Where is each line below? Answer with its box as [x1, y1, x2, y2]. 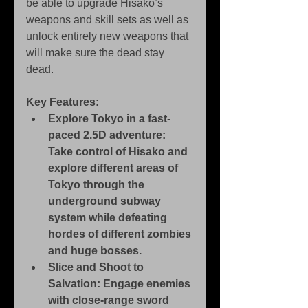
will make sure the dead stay [26, 47, 167, 59]
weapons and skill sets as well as [26, 14, 191, 26]
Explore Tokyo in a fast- [48, 113, 170, 125]
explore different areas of [48, 162, 181, 175]
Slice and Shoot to [48, 261, 146, 274]
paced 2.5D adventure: [48, 129, 168, 142]
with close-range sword [48, 294, 172, 307]
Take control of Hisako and [48, 146, 190, 158]
